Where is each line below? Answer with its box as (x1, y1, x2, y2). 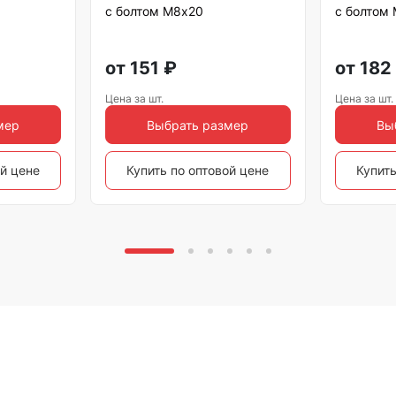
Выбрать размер (147, 117, 249, 133)
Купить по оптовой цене (126, 163, 270, 178)
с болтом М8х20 (105, 4, 204, 19)
